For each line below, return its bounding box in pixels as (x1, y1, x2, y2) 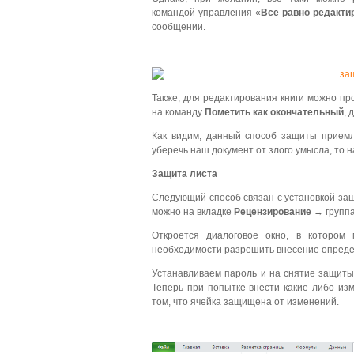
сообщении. (152, 21, 205, 32)
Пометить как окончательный (205, 107, 344, 118)
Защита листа (152, 168, 217, 179)
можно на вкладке (152, 206, 234, 217)
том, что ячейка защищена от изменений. (152, 296, 339, 307)
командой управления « (152, 7, 261, 18)
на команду (152, 107, 205, 118)
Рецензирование (234, 206, 311, 217)
